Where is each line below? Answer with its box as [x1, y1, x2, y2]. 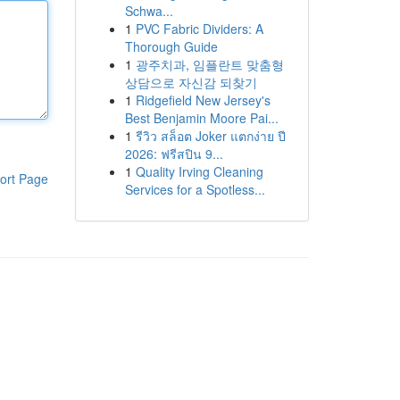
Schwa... [124, 2, 173, 20]
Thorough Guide [124, 37, 218, 55]
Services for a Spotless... [124, 180, 265, 198]
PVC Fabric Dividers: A [135, 20, 263, 37]
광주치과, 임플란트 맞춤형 [135, 55, 284, 73]
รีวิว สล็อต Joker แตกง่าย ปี [135, 127, 286, 145]
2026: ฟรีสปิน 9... [124, 145, 223, 162]
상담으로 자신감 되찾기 [124, 73, 257, 91]
